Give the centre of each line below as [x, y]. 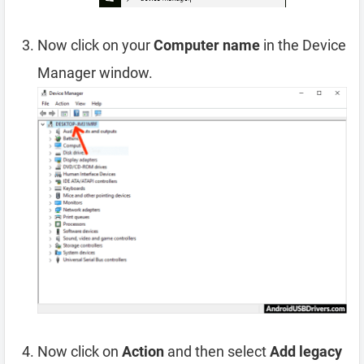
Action [143, 352]
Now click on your [95, 45]
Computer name [207, 45]
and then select [217, 352]
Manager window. [95, 73]
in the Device [303, 45]
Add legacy [306, 352]
